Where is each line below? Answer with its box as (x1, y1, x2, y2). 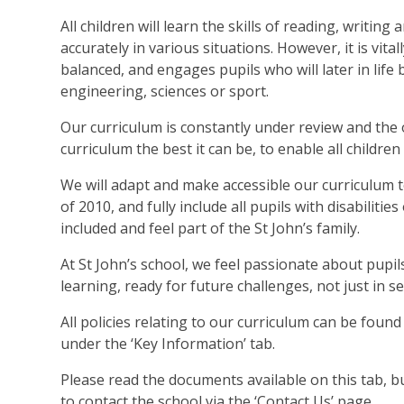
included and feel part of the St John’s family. (60, 218, 361, 238)
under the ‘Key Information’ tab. (60, 334, 276, 353)
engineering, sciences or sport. (60, 81, 277, 101)
